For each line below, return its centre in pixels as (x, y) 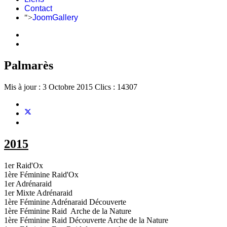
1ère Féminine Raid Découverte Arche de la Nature (86, 220)
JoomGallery (55, 17)
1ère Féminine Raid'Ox (41, 174)
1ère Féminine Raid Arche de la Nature (68, 211)
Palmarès (29, 65)
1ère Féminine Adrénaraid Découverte (65, 202)
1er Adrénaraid (28, 183)
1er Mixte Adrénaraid (38, 193)
